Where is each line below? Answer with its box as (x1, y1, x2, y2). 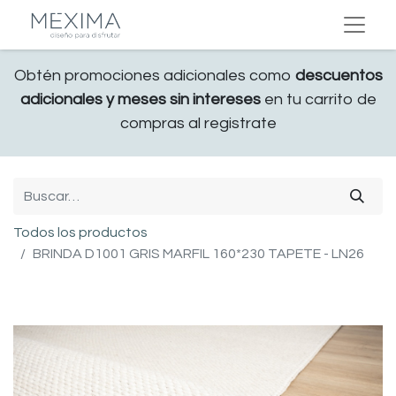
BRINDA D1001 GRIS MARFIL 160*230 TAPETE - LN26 (33, 247, 364, 261)
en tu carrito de (260, 91, 377, 108)
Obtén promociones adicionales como (13, 67, 295, 84)
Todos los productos (13, 225, 148, 240)
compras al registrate (119, 115, 277, 132)
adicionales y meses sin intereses (19, 91, 261, 108)
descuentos (294, 67, 383, 84)
